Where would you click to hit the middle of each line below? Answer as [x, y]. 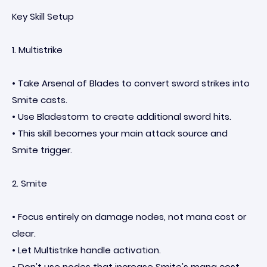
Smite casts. [40, 100]
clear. [24, 233]
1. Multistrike [37, 50]
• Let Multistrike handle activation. [86, 250]
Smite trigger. [42, 150]
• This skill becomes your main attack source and [120, 133]
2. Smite [30, 183]
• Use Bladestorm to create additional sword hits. [122, 117]
